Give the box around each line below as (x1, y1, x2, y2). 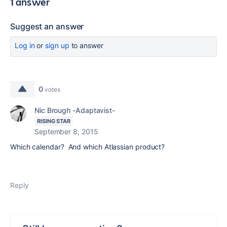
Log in (15, 41, 35, 50)
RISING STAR (37, 118, 71, 125)
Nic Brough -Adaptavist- (34, 106, 116, 115)
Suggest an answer (10, 21, 84, 31)
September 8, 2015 (34, 127, 98, 136)
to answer (69, 41, 103, 50)
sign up (45, 41, 69, 50)
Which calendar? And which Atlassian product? (10, 142, 165, 151)
